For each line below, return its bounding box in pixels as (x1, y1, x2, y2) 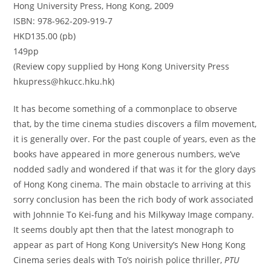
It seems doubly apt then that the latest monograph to (13, 224, 234, 235)
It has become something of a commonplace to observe (13, 103, 238, 114)
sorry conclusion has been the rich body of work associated (13, 194, 254, 205)
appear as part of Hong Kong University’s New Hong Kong (13, 239, 246, 250)
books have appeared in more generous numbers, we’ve (13, 148, 241, 160)
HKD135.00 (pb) (13, 30, 76, 42)
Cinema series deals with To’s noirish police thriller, (13, 254, 225, 266)
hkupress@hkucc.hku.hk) (13, 76, 115, 87)
